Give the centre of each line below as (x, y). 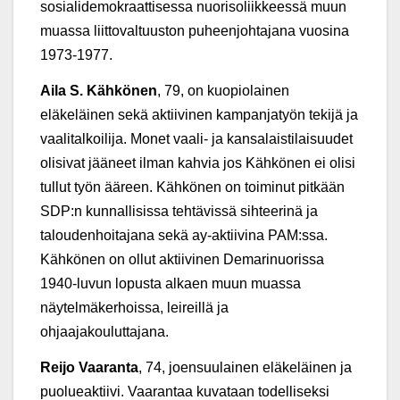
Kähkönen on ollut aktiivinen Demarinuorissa (182, 259)
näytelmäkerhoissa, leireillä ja (134, 307)
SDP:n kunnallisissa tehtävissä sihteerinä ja (179, 211)
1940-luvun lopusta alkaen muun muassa (171, 283)
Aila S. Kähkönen (99, 90)
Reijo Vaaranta (89, 367)
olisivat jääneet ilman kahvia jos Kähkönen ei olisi (198, 162)
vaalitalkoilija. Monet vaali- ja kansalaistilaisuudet (196, 138)
